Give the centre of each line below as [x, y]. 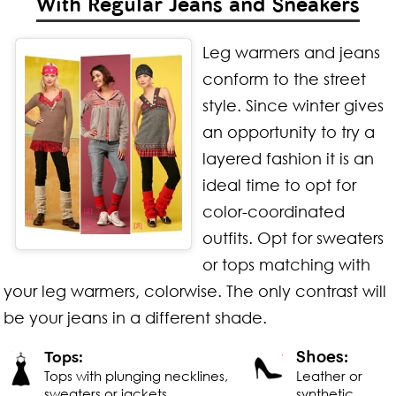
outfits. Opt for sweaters [293, 237]
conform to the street [284, 78]
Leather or [329, 375]
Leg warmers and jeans [291, 52]
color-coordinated [273, 211]
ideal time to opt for [279, 184]
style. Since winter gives [293, 105]
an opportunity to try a [288, 131]
